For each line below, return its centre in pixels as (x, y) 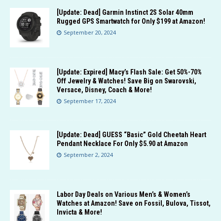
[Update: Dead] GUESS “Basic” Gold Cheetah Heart (131, 135)
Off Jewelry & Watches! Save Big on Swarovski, (127, 81)
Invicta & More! (79, 212)
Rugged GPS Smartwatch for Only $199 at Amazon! (131, 21)
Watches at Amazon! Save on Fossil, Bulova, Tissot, (134, 203)
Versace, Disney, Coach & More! (104, 90)
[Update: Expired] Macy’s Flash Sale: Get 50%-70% (129, 72)
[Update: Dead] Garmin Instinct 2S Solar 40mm (125, 13)
